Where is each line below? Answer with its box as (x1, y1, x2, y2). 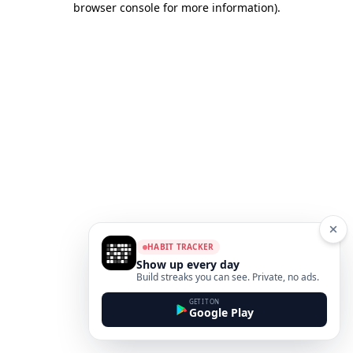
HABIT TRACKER (147, 241, 214, 252)
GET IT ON (188, 297, 220, 306)
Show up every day (136, 257, 240, 272)
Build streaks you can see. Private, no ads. (136, 270, 319, 284)
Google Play (188, 305, 254, 320)
